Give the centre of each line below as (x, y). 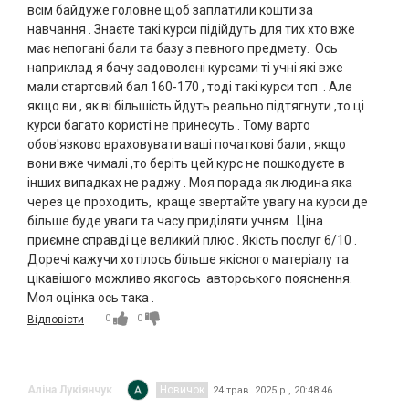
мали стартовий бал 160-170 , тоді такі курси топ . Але (190, 87)
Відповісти (56, 320)
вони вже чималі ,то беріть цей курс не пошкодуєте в (186, 164)
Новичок (182, 390)
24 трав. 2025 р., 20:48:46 (273, 390)
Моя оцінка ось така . (91, 298)
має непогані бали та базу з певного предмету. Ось (183, 49)
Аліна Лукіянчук (70, 390)
